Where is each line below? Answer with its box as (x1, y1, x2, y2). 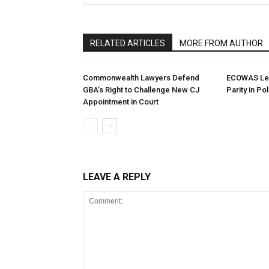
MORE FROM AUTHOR (180, 38, 263, 48)
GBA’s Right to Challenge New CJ (83, 85, 199, 94)
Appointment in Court (83, 97, 159, 106)
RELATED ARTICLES (90, 38, 165, 48)
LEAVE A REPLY (83, 171, 151, 183)
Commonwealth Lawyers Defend (83, 73, 199, 82)
